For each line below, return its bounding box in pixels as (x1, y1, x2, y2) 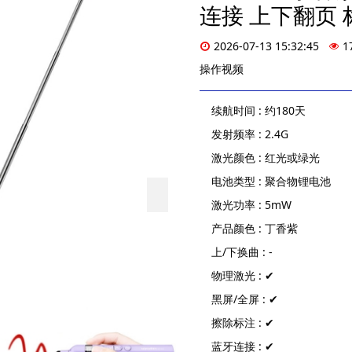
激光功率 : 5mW (211, 197, 291, 212)
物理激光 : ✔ (211, 268, 274, 283)
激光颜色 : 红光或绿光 (211, 150, 320, 165)
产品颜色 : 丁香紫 (211, 221, 298, 236)
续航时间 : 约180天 (211, 103, 306, 118)
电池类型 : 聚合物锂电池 (211, 174, 331, 189)
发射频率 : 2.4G (211, 126, 288, 141)
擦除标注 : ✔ (211, 315, 274, 330)
